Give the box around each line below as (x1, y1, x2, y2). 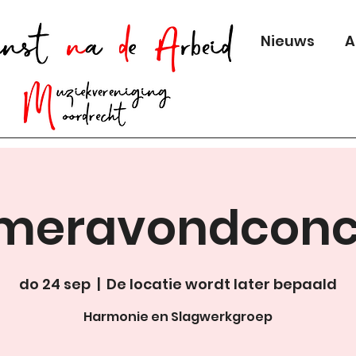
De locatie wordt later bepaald (106, 274, 337, 294)
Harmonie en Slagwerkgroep (83, 308, 273, 326)
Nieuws (261, 31, 315, 51)
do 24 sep (19, 274, 91, 294)
